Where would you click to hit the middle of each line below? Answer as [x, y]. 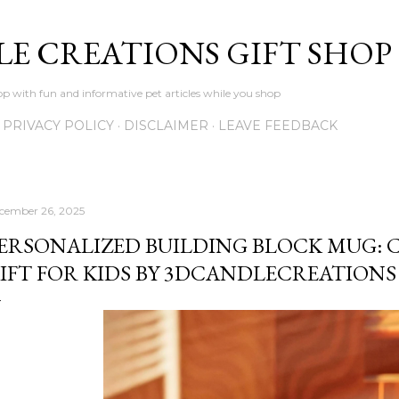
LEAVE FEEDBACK [278, 126]
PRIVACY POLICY [58, 126]
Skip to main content [199, 22]
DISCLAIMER [166, 126]
